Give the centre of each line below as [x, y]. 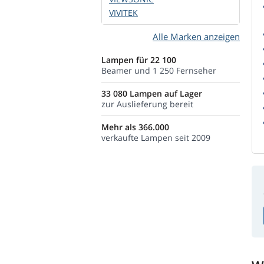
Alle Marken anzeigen [196, 37]
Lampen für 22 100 [139, 60]
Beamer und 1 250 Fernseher [159, 70]
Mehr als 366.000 [135, 127]
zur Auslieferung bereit [147, 104]
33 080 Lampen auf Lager [152, 93]
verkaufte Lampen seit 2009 [156, 138]
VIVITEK [123, 13]
